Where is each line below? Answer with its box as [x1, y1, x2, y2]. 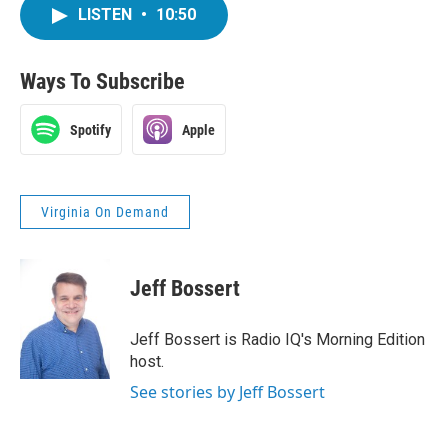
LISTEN [78, 5, 136, 24]
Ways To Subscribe [20, 69, 185, 94]
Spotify [70, 121, 111, 138]
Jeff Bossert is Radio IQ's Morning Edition [130, 330, 425, 349]
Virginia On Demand [41, 204, 169, 220]
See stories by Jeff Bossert [130, 381, 325, 403]
